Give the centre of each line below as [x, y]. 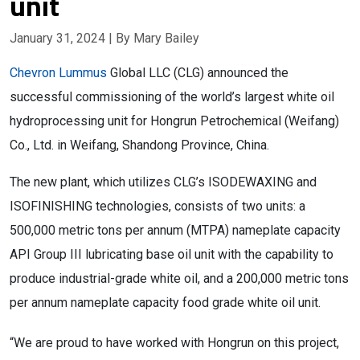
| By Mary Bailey [154, 38]
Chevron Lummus [58, 73]
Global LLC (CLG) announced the [198, 73]
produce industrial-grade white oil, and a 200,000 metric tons [179, 278]
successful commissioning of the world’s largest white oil [172, 97]
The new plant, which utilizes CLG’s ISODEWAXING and [163, 182]
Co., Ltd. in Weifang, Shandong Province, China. [139, 145]
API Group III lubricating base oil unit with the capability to [172, 254]
